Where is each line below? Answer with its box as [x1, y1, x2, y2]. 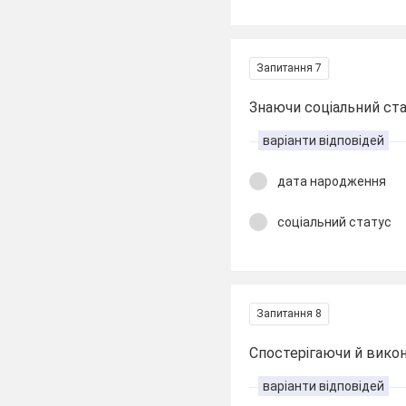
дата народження [277, 174, 387, 188]
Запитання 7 [256, 62, 323, 74]
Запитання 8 [256, 307, 323, 320]
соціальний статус [277, 214, 392, 229]
